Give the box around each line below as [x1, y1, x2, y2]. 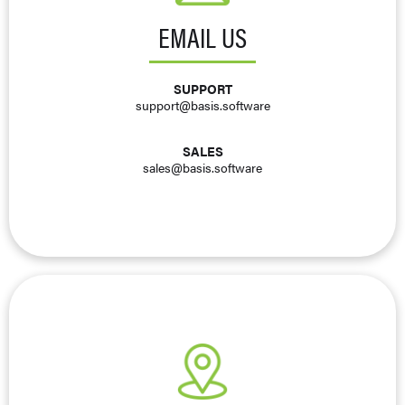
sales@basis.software [143, 158, 262, 177]
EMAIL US [158, 17, 247, 57]
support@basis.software [135, 96, 270, 115]
